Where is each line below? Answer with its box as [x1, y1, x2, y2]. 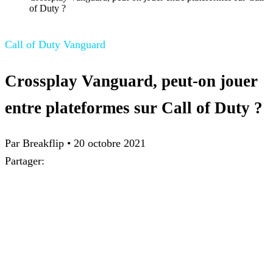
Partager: [5, 155, 44, 168]
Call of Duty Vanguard [5, 38, 105, 51]
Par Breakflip [5, 137, 67, 150]
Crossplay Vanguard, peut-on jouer [5, 71, 258, 90]
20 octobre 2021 [74, 137, 146, 150]
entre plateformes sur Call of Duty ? [5, 98, 263, 117]
